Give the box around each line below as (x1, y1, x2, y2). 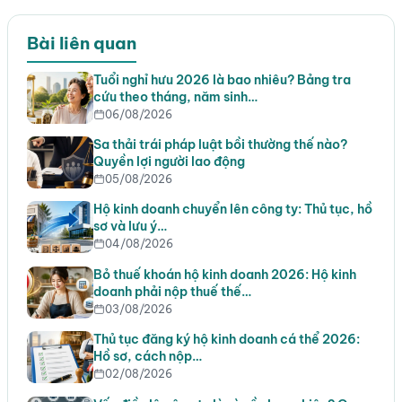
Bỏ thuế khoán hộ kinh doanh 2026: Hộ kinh (92, 266, 356, 283)
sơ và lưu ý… (92, 218, 167, 235)
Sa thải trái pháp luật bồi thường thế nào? (92, 135, 347, 153)
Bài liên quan (26, 32, 136, 55)
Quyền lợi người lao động (92, 153, 245, 170)
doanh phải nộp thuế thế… (92, 283, 251, 300)
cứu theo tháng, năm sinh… (92, 88, 258, 105)
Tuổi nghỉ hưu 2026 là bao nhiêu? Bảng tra (92, 71, 351, 88)
